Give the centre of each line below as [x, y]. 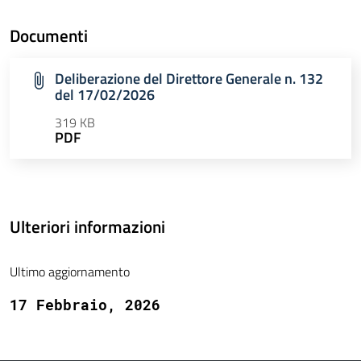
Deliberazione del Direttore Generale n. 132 [189, 79]
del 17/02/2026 [105, 95]
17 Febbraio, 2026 [85, 305]
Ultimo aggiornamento [70, 272]
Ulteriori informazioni [87, 227]
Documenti [49, 36]
